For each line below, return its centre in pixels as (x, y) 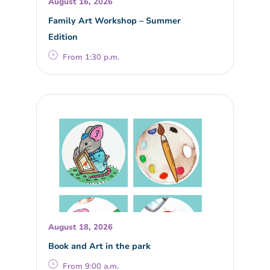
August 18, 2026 (81, 228)
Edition (63, 36)
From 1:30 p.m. (91, 57)
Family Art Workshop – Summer (115, 20)
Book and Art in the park (100, 246)
